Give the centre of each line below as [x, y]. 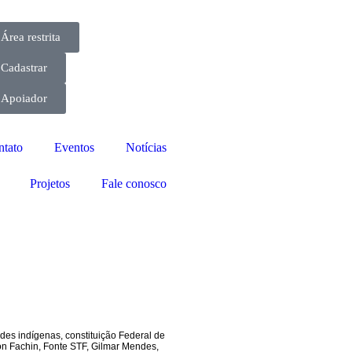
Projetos [50, 183]
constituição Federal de [115, 335]
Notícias [146, 147]
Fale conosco [134, 183]
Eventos [74, 147]
